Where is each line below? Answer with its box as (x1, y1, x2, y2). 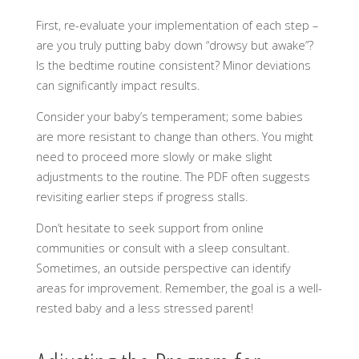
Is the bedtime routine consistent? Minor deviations (35, 57, 311, 73)
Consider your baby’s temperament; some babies (35, 109, 303, 125)
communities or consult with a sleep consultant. (35, 240, 289, 256)
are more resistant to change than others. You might (35, 129, 313, 145)
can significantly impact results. (35, 77, 200, 93)
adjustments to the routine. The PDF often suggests (35, 169, 310, 185)
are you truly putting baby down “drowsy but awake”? (35, 37, 313, 53)
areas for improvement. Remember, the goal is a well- (35, 280, 322, 296)
